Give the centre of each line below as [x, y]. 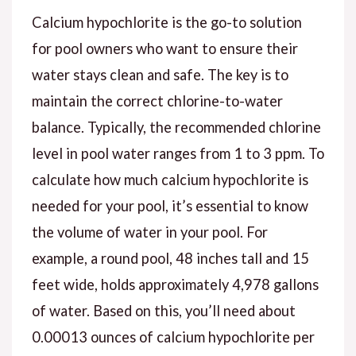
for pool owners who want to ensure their [164, 49]
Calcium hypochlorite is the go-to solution [166, 23]
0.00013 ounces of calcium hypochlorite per [173, 337]
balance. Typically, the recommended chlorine [176, 128]
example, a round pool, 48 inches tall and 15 [170, 259]
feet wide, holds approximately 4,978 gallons [175, 285]
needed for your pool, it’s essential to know [170, 206]
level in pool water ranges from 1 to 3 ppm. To [178, 154]
